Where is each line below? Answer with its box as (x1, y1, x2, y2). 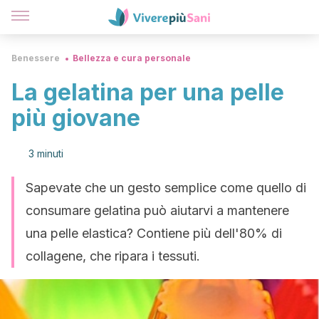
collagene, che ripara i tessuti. (26, 249, 200, 263)
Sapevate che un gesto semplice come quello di (26, 180, 306, 195)
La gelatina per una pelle (11, 78, 284, 106)
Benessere (11, 53, 60, 63)
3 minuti (28, 147, 63, 159)
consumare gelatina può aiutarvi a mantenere (26, 203, 289, 218)
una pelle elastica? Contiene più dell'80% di (26, 226, 282, 241)
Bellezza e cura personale (73, 53, 191, 63)
